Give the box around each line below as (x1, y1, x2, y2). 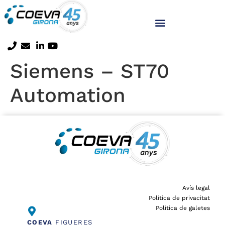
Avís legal (182, 184, 210, 191)
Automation (10, 83, 126, 107)
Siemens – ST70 (10, 59, 169, 83)
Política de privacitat (149, 194, 210, 202)
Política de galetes (156, 204, 210, 212)
